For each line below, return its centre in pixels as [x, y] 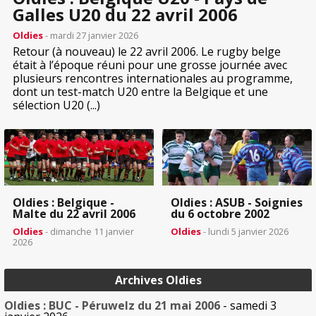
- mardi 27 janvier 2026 [91, 35]
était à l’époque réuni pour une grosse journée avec [150, 65]
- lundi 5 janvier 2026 [245, 232]
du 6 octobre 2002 [220, 214]
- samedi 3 [248, 306]
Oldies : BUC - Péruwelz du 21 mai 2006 [112, 306]
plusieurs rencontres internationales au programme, [153, 78]
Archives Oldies [158, 280]
